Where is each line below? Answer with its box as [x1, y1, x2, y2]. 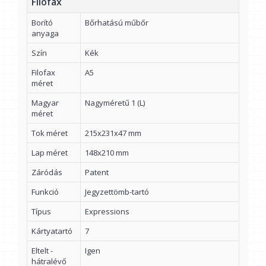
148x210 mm [85, 147, 129, 159]
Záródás [31, 167, 62, 178]
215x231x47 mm [85, 128, 141, 139]
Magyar [31, 97, 59, 109]
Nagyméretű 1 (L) [85, 97, 145, 109]
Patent [85, 167, 109, 178]
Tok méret [31, 128, 68, 139]
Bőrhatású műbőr [85, 17, 148, 28]
